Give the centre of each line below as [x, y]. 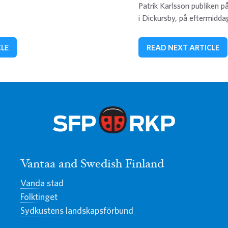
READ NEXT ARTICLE [183, 47]
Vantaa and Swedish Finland [92, 165]
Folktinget [39, 196]
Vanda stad [42, 183]
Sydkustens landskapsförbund [77, 210]
